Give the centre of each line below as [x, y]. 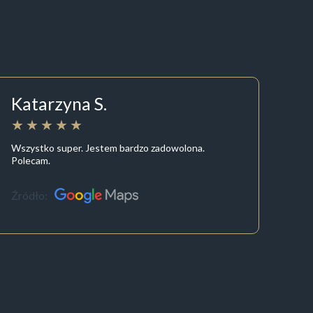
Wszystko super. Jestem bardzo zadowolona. [108, 147]
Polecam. [31, 160]
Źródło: [30, 196]
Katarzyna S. [59, 104]
